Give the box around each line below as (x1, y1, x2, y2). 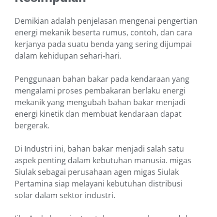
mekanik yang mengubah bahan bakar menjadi (15, 97, 186, 108)
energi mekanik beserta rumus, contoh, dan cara (15, 27, 192, 38)
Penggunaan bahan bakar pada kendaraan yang (15, 74, 189, 85)
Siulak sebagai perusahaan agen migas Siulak (15, 167, 179, 178)
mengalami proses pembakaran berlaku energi (15, 85, 186, 96)
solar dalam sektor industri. (15, 190, 117, 201)
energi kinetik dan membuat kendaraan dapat (15, 108, 182, 120)
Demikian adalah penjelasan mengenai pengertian (15, 15, 198, 27)
